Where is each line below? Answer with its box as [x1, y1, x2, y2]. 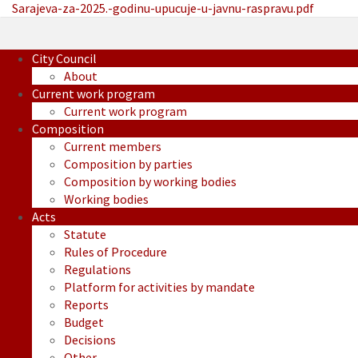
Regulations [64, 261, 131, 278]
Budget [64, 314, 104, 331]
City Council [32, 50, 97, 67]
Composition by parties [64, 156, 193, 173]
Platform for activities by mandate [64, 279, 255, 296]
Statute [64, 226, 106, 243]
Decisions [64, 332, 116, 348]
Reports [64, 296, 109, 313]
